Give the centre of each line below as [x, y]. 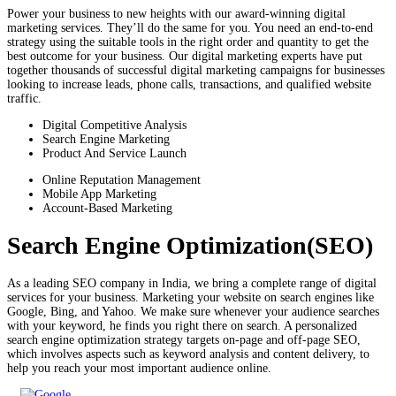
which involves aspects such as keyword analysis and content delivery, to [188, 354]
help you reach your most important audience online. [139, 369]
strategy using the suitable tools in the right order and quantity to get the [188, 42]
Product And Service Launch [114, 153]
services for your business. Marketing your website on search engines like [190, 298]
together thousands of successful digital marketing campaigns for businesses [196, 70]
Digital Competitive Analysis [114, 125]
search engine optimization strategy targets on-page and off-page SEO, [184, 340]
